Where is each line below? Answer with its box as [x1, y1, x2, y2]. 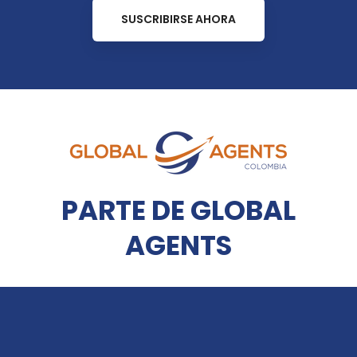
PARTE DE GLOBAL [61, 190, 296, 229]
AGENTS [125, 226, 232, 265]
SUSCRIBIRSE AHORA [121, 10, 236, 27]
